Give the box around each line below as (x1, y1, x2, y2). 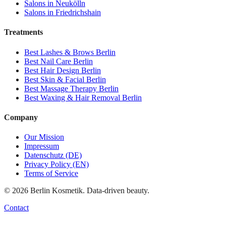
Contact (4, 203, 29, 212)
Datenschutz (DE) (24, 151, 82, 160)
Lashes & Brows (40, 47, 94, 56)
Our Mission (24, 133, 64, 142)
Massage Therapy (40, 84, 97, 93)
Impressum (24, 142, 59, 151)
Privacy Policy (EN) (24, 160, 89, 169)
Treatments (4, 28, 43, 37)
